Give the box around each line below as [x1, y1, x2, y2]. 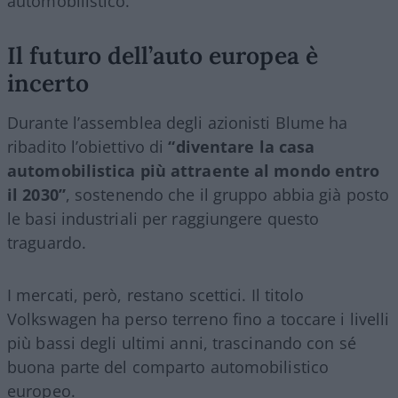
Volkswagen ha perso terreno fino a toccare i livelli [7, 307, 390, 330]
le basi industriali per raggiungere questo [7, 207, 320, 229]
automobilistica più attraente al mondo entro [7, 159, 380, 181]
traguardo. [7, 231, 86, 253]
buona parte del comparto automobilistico [7, 355, 330, 378]
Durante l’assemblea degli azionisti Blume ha [7, 111, 348, 133]
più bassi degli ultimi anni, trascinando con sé [7, 331, 356, 354]
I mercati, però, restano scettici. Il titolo [7, 283, 305, 306]
